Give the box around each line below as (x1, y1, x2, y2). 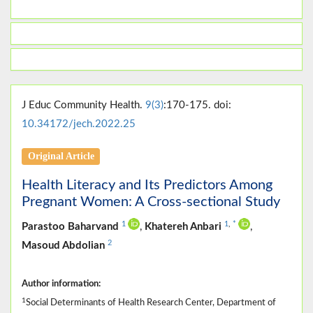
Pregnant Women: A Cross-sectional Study (22, 195, 280, 210)
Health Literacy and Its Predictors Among (22, 178, 272, 193)
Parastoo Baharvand (22, 221, 122, 233)
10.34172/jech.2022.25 (22, 119, 136, 130)
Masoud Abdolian (22, 240, 108, 252)
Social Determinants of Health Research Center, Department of (26, 298, 276, 307)
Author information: (22, 279, 101, 289)
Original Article (27, 150, 94, 162)
